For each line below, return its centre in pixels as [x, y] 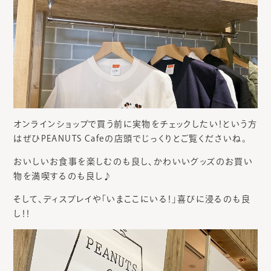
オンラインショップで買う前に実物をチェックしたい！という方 [135, 124]
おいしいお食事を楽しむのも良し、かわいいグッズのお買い [133, 161]
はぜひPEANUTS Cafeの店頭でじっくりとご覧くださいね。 [130, 138]
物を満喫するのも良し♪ [63, 176]
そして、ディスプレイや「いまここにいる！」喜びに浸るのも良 [132, 199]
